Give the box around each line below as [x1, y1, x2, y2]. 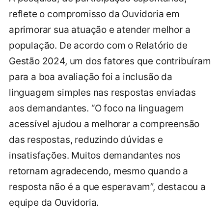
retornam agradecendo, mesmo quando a [9, 165, 189, 177]
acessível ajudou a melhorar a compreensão [9, 118, 200, 130]
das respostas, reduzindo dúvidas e [9, 134, 163, 145]
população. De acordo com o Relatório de [9, 39, 188, 51]
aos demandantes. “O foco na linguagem [9, 102, 184, 114]
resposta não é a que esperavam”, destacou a [9, 181, 206, 192]
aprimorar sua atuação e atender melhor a [9, 24, 191, 35]
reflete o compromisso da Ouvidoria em [9, 8, 180, 20]
